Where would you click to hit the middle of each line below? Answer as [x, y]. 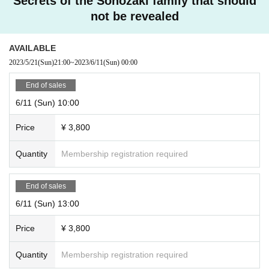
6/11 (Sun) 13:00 [47, 203]
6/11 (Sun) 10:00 [47, 102]
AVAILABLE [32, 48]
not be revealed [134, 16]
